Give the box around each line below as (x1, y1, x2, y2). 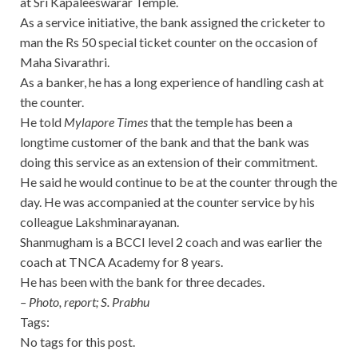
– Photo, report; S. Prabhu (20, 293, 149, 309)
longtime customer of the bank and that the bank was (20, 133, 309, 149)
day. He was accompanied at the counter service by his (20, 193, 315, 209)
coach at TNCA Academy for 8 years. (20, 253, 223, 269)
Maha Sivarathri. (20, 54, 109, 70)
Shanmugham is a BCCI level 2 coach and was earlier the (20, 233, 322, 249)
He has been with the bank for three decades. (20, 273, 265, 289)
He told (20, 113, 64, 129)
